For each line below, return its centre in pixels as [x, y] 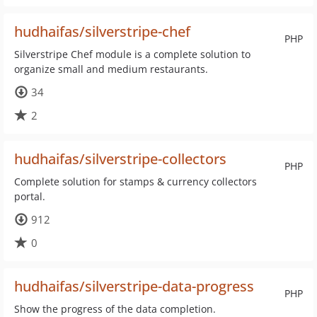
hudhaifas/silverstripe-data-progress [134, 286]
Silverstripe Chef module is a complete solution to [132, 54]
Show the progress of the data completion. [115, 309]
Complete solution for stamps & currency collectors [136, 181]
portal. [30, 196]
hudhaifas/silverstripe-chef [102, 31]
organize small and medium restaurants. [111, 69]
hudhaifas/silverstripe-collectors [120, 159]
